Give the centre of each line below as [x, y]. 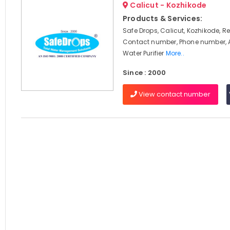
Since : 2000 [144, 73]
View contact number [174, 94]
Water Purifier [144, 53]
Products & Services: [162, 18]
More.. [175, 53]
